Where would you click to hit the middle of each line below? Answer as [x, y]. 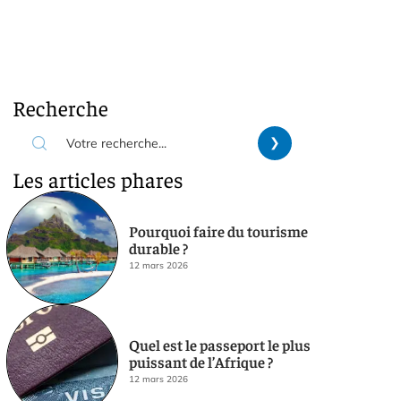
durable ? [158, 248]
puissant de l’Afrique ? [200, 362]
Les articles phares [98, 179]
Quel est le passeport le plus [219, 345]
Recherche [60, 107]
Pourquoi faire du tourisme [218, 231]
